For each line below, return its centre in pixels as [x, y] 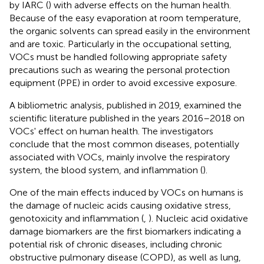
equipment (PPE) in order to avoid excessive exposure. [123, 82]
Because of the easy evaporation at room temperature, [125, 18]
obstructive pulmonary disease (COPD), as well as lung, [125, 257]
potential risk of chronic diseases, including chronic [116, 244]
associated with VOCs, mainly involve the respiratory [120, 157]
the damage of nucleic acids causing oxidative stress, [120, 205]
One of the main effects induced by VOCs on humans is [126, 192]
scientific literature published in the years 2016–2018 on [127, 118]
